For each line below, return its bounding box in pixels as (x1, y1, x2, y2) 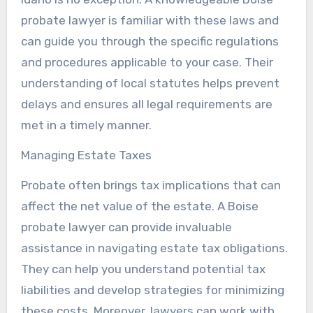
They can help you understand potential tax (20, 261, 265, 276)
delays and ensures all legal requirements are (20, 96, 272, 111)
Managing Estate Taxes (20, 147, 152, 162)
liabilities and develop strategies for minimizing (20, 282, 284, 297)
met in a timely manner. (20, 117, 152, 132)
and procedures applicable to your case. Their (20, 54, 273, 69)
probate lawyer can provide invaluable (20, 219, 232, 234)
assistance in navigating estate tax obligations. (20, 240, 288, 255)
